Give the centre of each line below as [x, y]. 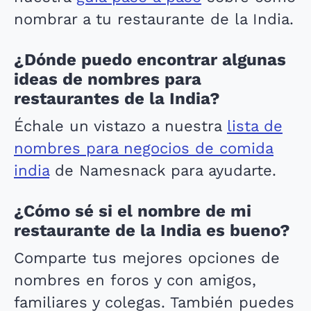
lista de [255, 126]
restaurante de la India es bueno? [152, 230]
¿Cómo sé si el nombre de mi [133, 211]
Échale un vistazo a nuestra [120, 126]
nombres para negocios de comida [144, 148]
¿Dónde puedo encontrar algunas [150, 60]
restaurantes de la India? [117, 99]
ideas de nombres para [108, 79]
